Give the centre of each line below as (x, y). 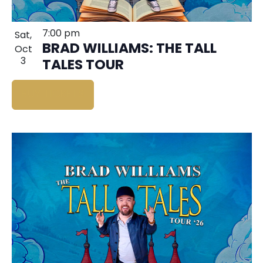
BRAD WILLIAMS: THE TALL (129, 50)
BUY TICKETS (53, 95)
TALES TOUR (83, 66)
